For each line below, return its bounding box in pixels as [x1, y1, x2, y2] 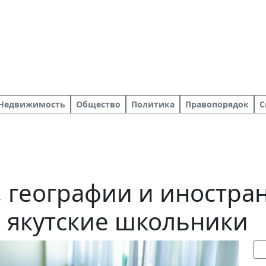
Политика [131, 99, 175, 110]
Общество [76, 99, 121, 110]
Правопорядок [185, 99, 249, 110]
